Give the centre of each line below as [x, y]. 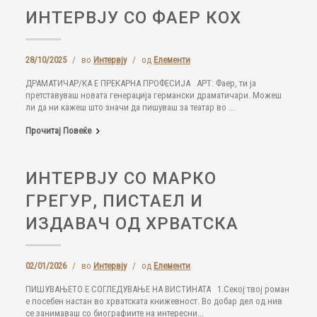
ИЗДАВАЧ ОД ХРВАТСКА [132, 224]
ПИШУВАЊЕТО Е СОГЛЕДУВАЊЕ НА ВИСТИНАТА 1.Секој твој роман [157, 289]
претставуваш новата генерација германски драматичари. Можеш [154, 95]
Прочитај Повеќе [58, 131]
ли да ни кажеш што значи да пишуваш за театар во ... [130, 107]
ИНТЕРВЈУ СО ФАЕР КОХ [133, 18]
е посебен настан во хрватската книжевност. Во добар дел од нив [154, 301]
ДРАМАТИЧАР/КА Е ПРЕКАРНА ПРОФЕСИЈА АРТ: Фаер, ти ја [141, 83]
